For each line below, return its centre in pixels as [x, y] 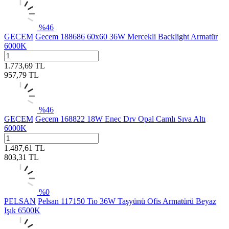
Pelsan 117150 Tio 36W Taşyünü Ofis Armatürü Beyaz [127, 201]
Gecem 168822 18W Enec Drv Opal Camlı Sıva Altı [120, 119]
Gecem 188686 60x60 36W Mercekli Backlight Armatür [127, 36]
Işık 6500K [22, 210]
